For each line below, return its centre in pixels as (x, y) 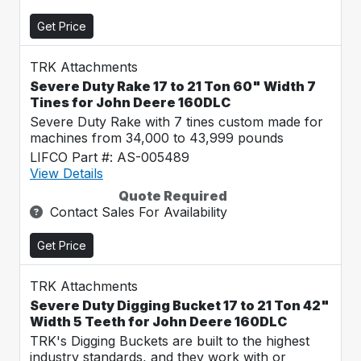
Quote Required (173, 196)
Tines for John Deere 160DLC (130, 102)
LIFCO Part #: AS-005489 (110, 157)
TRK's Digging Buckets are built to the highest (170, 341)
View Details (66, 173)
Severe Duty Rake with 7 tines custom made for (176, 122)
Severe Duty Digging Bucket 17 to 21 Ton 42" (180, 305)
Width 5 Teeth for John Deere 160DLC (158, 322)
